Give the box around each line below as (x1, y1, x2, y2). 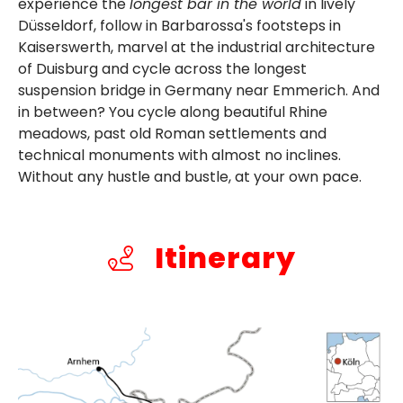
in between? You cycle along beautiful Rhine (18, 102, 327, 123)
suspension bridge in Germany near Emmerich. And (18, 80, 380, 102)
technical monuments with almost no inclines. (18, 145, 341, 166)
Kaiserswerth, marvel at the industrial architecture (18, 37, 375, 58)
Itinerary (148, 237, 296, 279)
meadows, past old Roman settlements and (18, 123, 327, 145)
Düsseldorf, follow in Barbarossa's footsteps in (18, 15, 341, 37)
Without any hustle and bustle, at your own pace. (18, 166, 362, 188)
